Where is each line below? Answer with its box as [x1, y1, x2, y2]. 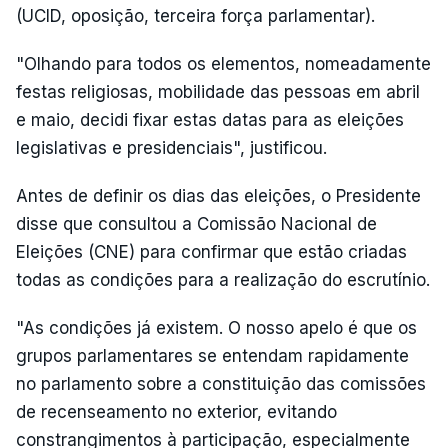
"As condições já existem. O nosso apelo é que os [16, 318, 417, 338]
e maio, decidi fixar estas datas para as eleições [16, 110, 404, 130]
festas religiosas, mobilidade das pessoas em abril [16, 82, 420, 102]
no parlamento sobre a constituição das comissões [16, 374, 426, 394]
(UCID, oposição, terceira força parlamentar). [16, 6, 375, 26]
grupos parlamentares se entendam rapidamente [16, 346, 409, 366]
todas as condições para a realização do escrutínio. [16, 270, 430, 290]
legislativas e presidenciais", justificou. [16, 138, 327, 158]
